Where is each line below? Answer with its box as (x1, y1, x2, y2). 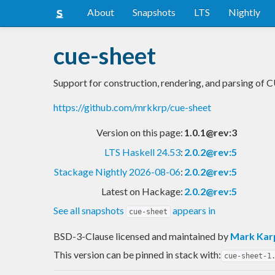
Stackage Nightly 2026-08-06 (54, 165, 180, 177)
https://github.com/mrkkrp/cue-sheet (53, 101, 211, 113)
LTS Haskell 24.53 (104, 145, 180, 158)
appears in (171, 204, 215, 216)
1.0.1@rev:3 (184, 126, 237, 138)
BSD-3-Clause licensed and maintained (53, 230, 217, 242)
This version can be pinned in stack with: (53, 248, 221, 260)
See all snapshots (53, 204, 126, 216)
